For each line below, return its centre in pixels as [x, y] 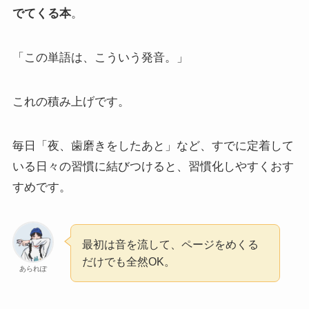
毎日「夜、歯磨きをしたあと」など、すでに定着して [153, 146]
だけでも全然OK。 [129, 262]
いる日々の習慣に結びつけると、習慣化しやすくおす [153, 167]
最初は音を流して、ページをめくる [171, 245]
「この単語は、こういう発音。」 [100, 57]
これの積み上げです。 [71, 101]
